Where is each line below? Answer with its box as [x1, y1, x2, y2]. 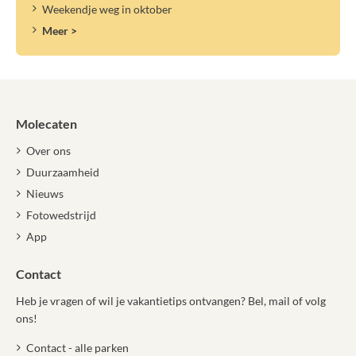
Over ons [25, 144, 71, 158]
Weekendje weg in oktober [41, 2, 172, 17]
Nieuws [25, 187, 64, 200]
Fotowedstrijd [25, 207, 96, 222]
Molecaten [16, 116, 77, 132]
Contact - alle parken [25, 340, 129, 354]
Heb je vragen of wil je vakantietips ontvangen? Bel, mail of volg [16, 293, 326, 308]
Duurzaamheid [25, 165, 99, 180]
